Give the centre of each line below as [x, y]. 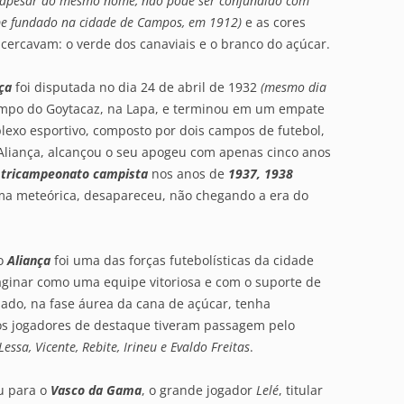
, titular [301, 390]
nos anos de [188, 174]
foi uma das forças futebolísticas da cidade [182, 260]
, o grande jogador [199, 390]
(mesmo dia [292, 87]
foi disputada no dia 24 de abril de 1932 [134, 87]
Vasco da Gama [96, 390]
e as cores [274, 22]
